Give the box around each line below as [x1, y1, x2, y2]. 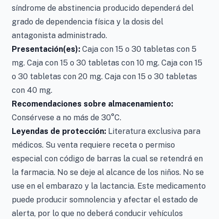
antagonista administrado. [12, 31, 107, 40]
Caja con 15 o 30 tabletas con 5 [80, 44, 197, 54]
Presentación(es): [12, 44, 80, 54]
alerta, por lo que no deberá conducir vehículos [12, 209, 183, 218]
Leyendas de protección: [12, 127, 106, 136]
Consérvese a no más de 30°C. [12, 113, 121, 122]
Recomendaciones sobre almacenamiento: [12, 99, 173, 109]
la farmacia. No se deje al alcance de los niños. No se [12, 168, 204, 177]
